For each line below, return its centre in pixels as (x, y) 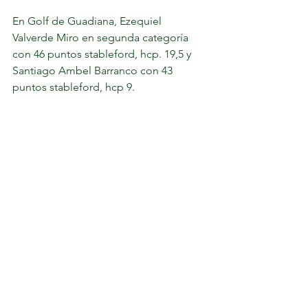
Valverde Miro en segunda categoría (102, 37)
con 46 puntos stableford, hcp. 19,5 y (103, 54)
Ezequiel (142, 21)
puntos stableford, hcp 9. (144, 87)
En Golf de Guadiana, (66, 21)
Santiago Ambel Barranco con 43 (94, 70)
